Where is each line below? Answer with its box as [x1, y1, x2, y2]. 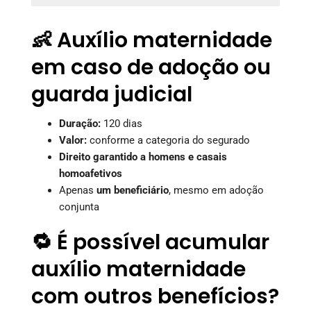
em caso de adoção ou [31, 52, 271, 82]
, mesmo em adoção [169, 183, 264, 196]
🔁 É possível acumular [31, 227, 269, 257]
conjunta [59, 200, 99, 213]
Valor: [59, 133, 87, 146]
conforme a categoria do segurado [87, 133, 250, 146]
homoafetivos [59, 167, 122, 180]
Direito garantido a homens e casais [59, 150, 227, 163]
